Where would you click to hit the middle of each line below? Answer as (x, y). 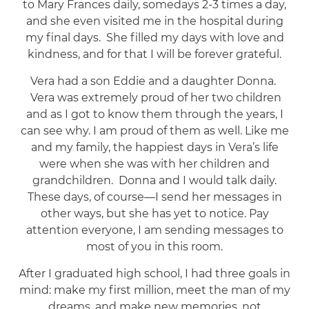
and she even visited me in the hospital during (154, 21)
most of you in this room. (154, 246)
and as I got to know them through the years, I (154, 114)
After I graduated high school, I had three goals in (154, 273)
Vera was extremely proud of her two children (154, 97)
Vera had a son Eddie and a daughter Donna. (154, 81)
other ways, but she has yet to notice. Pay (154, 213)
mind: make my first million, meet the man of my (154, 290)
